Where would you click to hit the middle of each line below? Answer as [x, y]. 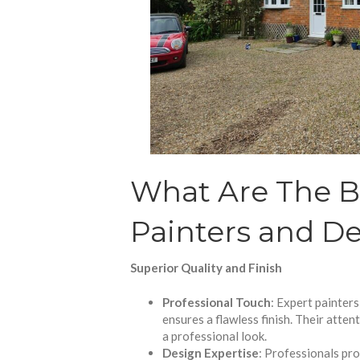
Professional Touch [217, 303]
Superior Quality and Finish [206, 267]
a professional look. [215, 336]
